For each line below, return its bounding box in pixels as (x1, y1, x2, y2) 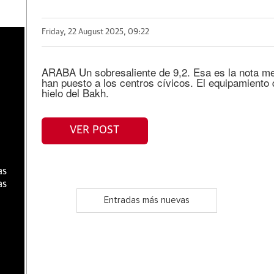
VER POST (70, 125, 120, 136)
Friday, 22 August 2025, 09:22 (41, 28, 149, 37)
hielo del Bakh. (41, 84, 109, 100)
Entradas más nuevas (103, 196, 190, 206)
